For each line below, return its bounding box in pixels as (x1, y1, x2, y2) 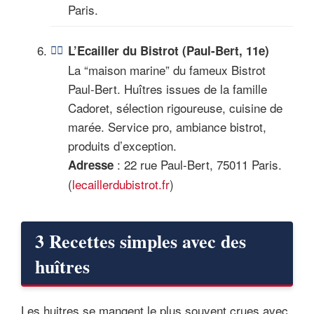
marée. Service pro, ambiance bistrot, (68, 117, 266, 135)
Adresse (68, 156, 114, 173)
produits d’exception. (68, 136, 177, 154)
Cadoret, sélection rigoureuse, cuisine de (68, 98, 282, 116)
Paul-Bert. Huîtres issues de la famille (68, 79, 267, 97)
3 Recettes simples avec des (35, 227, 246, 254)
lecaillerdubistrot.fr (72, 175, 170, 193)
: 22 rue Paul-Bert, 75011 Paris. (114, 155, 282, 173)
